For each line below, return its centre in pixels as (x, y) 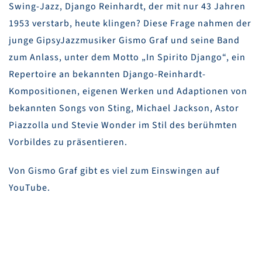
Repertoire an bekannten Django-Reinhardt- (107, 75)
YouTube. (30, 188)
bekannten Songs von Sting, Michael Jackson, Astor (124, 108)
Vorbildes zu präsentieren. (68, 142)
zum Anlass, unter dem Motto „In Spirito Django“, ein (127, 58)
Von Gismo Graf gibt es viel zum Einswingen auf (114, 171)
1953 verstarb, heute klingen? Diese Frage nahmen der (130, 24)
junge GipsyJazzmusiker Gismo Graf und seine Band (124, 41)
